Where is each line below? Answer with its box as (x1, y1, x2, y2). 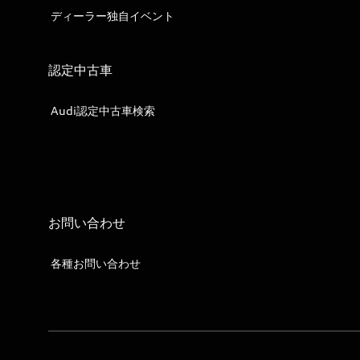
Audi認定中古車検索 (51, 104, 155, 118)
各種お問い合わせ (51, 256, 141, 271)
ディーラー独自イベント (51, 9, 174, 23)
